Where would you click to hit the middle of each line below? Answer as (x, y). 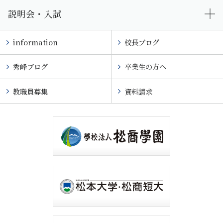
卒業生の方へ (145, 67)
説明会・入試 (35, 13)
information (35, 42)
